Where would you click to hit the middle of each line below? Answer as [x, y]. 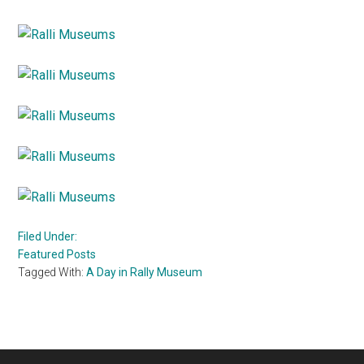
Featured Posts [57, 254]
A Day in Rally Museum [145, 272]
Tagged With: [52, 272]
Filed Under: [48, 236]
